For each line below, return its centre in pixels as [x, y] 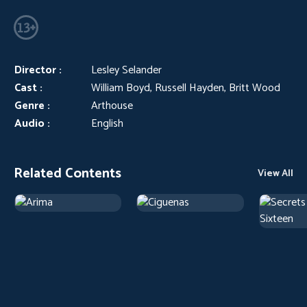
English [107, 124]
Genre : [32, 106]
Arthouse [112, 106]
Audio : [32, 124]
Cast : [28, 88]
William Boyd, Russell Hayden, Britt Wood [186, 88]
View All [275, 174]
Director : [38, 70]
